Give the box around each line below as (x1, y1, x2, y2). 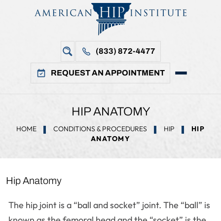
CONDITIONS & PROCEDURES (53, 124, 147, 133)
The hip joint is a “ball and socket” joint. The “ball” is (8, 199, 210, 211)
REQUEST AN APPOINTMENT (50, 69, 165, 77)
